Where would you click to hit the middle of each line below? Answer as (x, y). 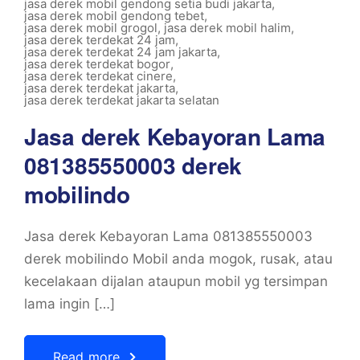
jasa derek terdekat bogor (97, 64)
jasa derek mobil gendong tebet (114, 16)
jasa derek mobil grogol (91, 28)
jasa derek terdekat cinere (98, 76)
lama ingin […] (70, 304)
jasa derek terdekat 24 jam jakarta (121, 52)
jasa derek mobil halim (227, 28)
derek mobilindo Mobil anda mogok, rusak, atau (178, 259)
